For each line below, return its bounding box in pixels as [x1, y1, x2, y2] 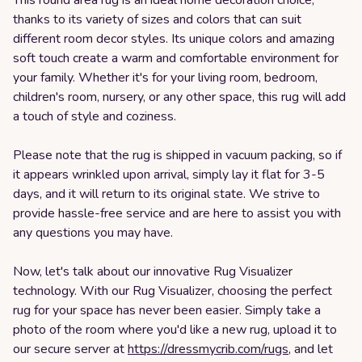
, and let [288, 340, 333, 358]
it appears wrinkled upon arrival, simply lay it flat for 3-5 [13, 166, 325, 183]
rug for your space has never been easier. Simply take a [13, 301, 321, 319]
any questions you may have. [13, 224, 173, 242]
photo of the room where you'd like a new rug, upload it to [13, 321, 337, 339]
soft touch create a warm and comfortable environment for [13, 49, 339, 67]
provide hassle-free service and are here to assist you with [13, 204, 341, 222]
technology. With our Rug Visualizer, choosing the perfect [13, 282, 332, 300]
